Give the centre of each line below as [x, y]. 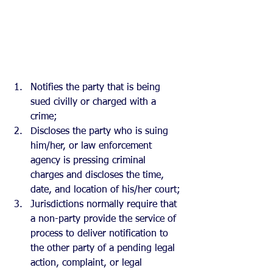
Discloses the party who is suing [101, 131]
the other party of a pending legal [104, 248]
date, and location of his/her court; [105, 190]
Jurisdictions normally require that [105, 204]
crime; [45, 117]
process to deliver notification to [101, 234]
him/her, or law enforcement [93, 146]
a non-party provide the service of [105, 219]
